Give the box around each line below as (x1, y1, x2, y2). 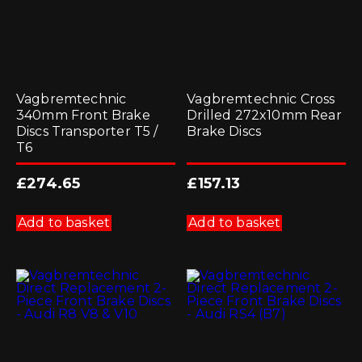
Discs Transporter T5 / (16, 123, 158, 139)
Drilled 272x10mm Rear (187, 107, 342, 123)
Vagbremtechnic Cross (187, 90, 335, 107)
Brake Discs (187, 123, 262, 139)
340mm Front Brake (16, 107, 150, 123)
